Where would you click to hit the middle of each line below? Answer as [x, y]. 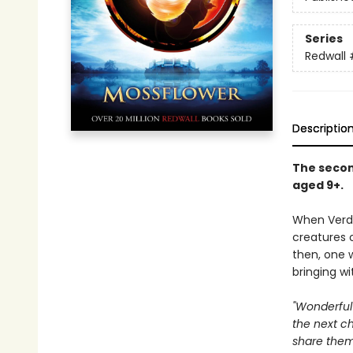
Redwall [325, 56]
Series [323, 39]
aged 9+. [318, 185]
